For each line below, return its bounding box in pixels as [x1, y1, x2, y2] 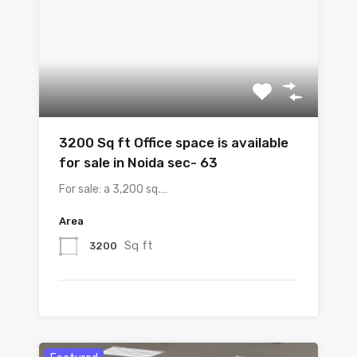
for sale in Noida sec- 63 [59, 155, 218, 171]
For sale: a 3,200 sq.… [59, 182, 167, 197]
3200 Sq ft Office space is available [59, 135, 288, 151]
